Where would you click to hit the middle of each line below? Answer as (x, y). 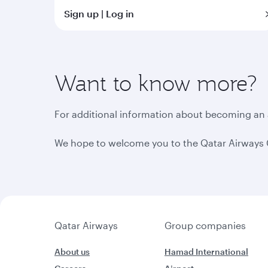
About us (72, 252)
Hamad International (206, 252)
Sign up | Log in (99, 13)
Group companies (205, 225)
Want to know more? (156, 83)
